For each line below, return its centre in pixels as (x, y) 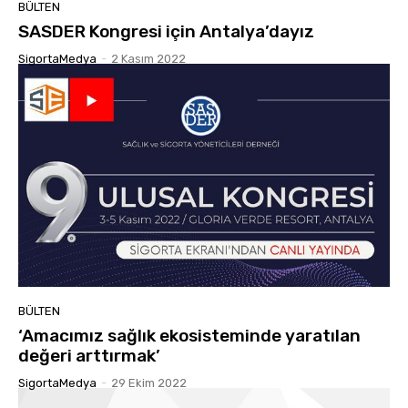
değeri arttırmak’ (89, 355)
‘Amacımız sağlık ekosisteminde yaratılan (189, 335)
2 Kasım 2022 (148, 58)
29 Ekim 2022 (149, 382)
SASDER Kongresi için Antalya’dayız (166, 31)
